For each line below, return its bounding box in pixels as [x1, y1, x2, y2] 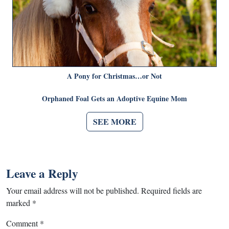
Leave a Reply [6, 165, 78, 182]
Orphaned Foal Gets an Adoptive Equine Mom [42, 93, 187, 104]
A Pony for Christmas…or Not [67, 71, 162, 82]
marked [6, 197, 32, 209]
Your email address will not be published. [6, 185, 139, 196]
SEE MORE [93, 116, 136, 128]
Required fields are [141, 185, 202, 196]
